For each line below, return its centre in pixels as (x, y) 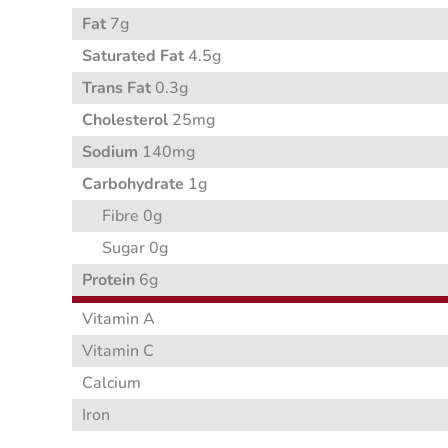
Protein (108, 280)
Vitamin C (118, 351)
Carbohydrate (133, 184)
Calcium (111, 383)
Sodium (110, 152)
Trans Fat (116, 88)
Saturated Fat (133, 56)
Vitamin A (118, 319)
